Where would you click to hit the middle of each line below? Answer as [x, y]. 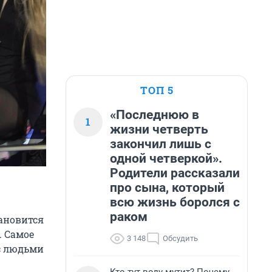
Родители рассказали [175, 173]
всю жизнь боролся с [175, 202]
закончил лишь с [161, 144]
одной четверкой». [166, 158]
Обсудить [180, 238]
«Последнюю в [155, 115]
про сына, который [167, 188]
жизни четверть [159, 129]
